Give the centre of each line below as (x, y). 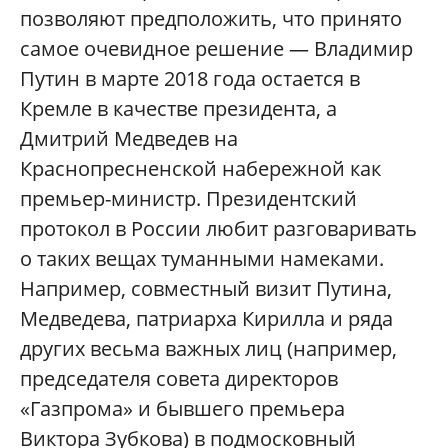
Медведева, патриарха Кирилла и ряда (206, 319)
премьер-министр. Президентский (188, 199)
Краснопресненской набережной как (200, 169)
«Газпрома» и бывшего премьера (182, 409)
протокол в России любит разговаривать (218, 229)
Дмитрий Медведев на (129, 139)
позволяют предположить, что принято (211, 19)
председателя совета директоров (179, 379)
